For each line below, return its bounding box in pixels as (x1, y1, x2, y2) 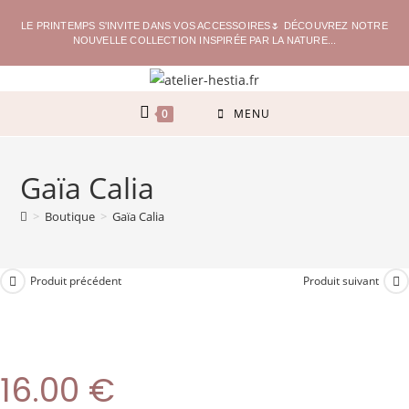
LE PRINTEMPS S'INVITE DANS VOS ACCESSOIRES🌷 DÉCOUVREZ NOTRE (21, 20, 388, 31)
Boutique (45, 207, 96, 225)
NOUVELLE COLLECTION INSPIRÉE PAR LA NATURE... (72, 35, 337, 46)
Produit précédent (30, 273, 121, 289)
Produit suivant (303, 273, 379, 289)
